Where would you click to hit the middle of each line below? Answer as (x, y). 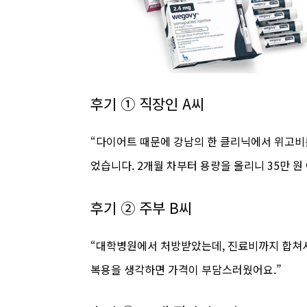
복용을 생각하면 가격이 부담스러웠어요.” (186, 269)
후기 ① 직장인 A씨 (147, 103)
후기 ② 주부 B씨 (141, 207)
